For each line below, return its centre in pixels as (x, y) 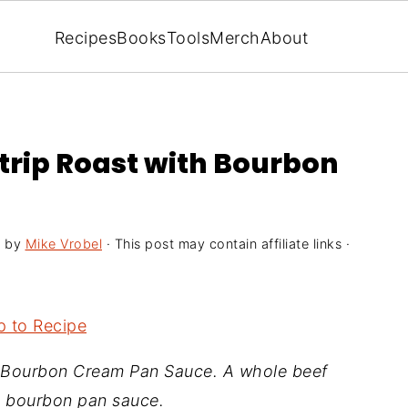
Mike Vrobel (63, 244)
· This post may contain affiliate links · (226, 244)
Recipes (86, 37)
